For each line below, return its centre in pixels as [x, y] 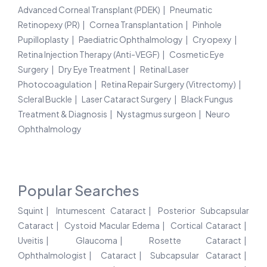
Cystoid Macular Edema [112, 226]
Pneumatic [191, 10]
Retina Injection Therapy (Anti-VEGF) [89, 55]
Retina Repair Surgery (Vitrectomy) [169, 84]
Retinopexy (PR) [49, 25]
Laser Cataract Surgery [127, 99]
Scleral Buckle [45, 99]
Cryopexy [212, 40]
